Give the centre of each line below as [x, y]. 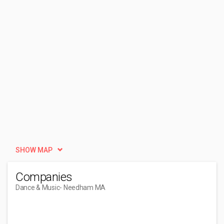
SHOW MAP [34, 150]
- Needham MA [83, 187]
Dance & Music [38, 187]
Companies [44, 177]
